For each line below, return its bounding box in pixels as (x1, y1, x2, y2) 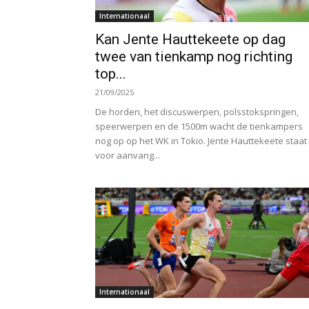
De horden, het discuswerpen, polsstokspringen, (95, 106, 299, 118)
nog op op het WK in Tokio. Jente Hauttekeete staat (95, 134, 307, 147)
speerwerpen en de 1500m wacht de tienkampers (95, 120, 303, 132)
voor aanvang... (95, 149, 160, 161)
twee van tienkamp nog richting (95, 48, 292, 65)
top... (95, 66, 126, 82)
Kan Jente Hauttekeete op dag (95, 31, 286, 48)
